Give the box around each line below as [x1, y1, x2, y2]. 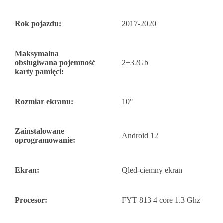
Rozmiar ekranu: [15, 97, 73, 106]
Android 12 [122, 131, 158, 140]
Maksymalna [15, 49, 59, 58]
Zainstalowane [15, 127, 64, 136]
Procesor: [15, 196, 47, 205]
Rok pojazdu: [15, 19, 61, 28]
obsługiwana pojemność [15, 58, 95, 67]
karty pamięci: [15, 67, 64, 76]
